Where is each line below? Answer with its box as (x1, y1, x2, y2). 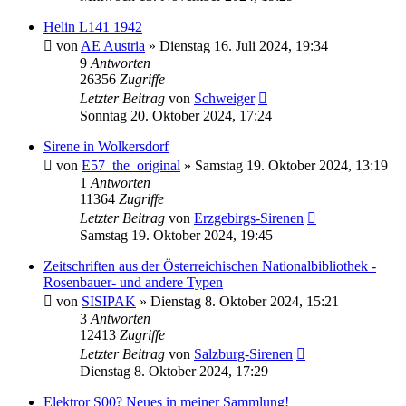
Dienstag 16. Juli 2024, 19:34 (159, 37, 328, 53)
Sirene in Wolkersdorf (43, 138, 169, 154)
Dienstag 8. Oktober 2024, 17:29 (80, 362, 268, 379)
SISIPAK (82, 293, 136, 309)
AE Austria (81, 37, 145, 53)
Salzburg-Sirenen (194, 345, 293, 362)
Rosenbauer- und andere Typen (43, 274, 223, 290)
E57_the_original (82, 157, 180, 173)
